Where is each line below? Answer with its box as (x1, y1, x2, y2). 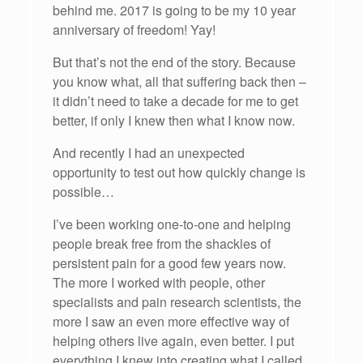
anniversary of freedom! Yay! (53, 20, 216, 40)
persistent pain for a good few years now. (53, 254, 286, 273)
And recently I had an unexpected (53, 143, 245, 163)
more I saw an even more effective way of (53, 312, 289, 331)
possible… (53, 182, 114, 202)
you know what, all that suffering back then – (53, 72, 306, 92)
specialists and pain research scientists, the (53, 293, 301, 312)
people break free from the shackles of (53, 234, 271, 254)
